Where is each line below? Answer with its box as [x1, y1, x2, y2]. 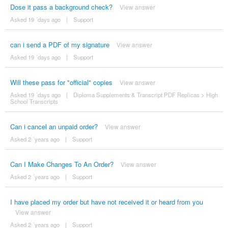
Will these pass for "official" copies [10, 77, 112, 87]
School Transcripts [10, 97, 58, 105]
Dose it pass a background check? [10, 2, 112, 12]
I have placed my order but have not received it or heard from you [10, 196, 203, 207]
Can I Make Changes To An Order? [10, 159, 113, 169]
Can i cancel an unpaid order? [10, 121, 98, 131]
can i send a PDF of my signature [10, 39, 109, 49]
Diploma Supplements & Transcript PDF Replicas [73, 90, 199, 99]
